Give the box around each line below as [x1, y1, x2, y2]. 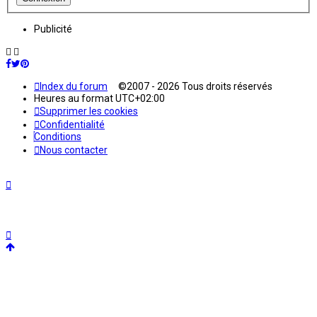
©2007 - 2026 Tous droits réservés [108, 81, 272, 93]
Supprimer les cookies [40, 105, 138, 117]
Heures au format [34, 93, 115, 105]
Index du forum [40, 81, 108, 93]
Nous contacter [40, 144, 108, 156]
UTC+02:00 [115, 93, 165, 105]
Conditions [34, 131, 81, 143]
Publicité [34, 23, 72, 35]
